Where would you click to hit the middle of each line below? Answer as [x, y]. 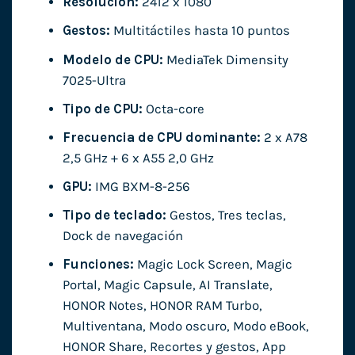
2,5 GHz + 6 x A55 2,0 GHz [138, 158]
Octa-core [173, 109]
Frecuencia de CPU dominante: [161, 137]
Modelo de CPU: [113, 59]
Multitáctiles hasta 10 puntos [200, 31]
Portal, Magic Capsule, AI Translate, [167, 284]
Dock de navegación [122, 235]
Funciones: [98, 264]
